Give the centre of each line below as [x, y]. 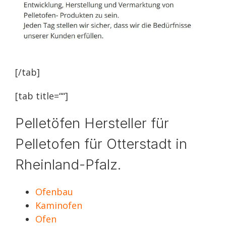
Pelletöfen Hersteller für [92, 123]
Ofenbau [54, 192]
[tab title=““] [42, 96]
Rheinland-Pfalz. [68, 164]
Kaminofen [59, 205]
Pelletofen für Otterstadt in [101, 144]
